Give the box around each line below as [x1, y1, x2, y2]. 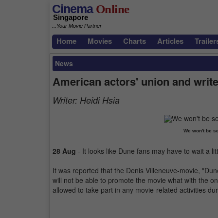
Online [93, 2, 129, 16]
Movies [88, 36, 112, 46]
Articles [157, 36, 183, 46]
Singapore [53, 13, 88, 22]
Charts [123, 36, 146, 46]
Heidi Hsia [80, 94, 120, 106]
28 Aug [53, 146, 78, 156]
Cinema [52, 2, 93, 16]
